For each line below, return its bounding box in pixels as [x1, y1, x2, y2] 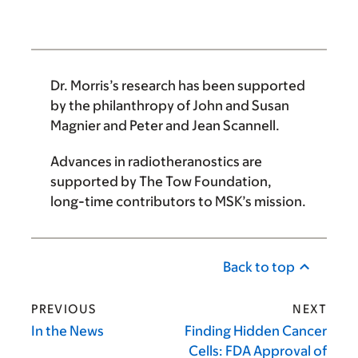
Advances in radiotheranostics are [50, 153, 262, 169]
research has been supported [119, 77, 305, 93]
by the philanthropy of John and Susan [50, 97, 289, 113]
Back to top [223, 258, 295, 275]
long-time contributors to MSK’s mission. [50, 193, 306, 209]
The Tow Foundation [139, 173, 268, 189]
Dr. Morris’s [50, 77, 119, 93]
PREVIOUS [31, 301, 97, 316]
